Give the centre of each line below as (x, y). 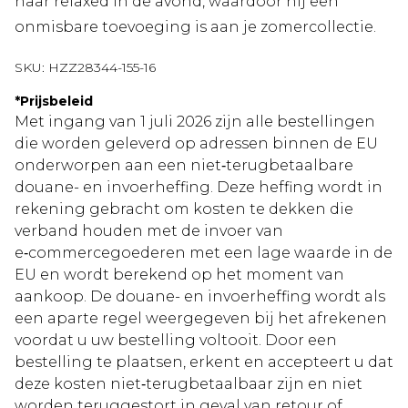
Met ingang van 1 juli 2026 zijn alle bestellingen (195, 122)
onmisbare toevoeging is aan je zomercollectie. (195, 27)
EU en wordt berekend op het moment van (179, 275)
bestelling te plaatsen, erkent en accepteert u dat (204, 362)
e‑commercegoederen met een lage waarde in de (204, 253)
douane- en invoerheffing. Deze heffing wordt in (199, 188)
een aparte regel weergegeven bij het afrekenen (201, 319)
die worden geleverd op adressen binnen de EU (196, 144)
